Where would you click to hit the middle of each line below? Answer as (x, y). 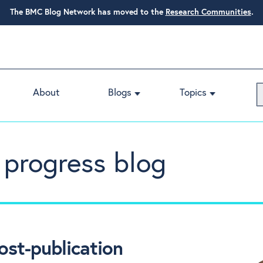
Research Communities (208, 12)
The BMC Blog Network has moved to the (86, 12)
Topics (193, 93)
